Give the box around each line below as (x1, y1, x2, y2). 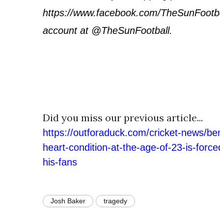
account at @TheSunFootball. (43, 25, 172, 36)
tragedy (104, 197, 127, 205)
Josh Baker (51, 197, 85, 205)
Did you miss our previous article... (43, 111, 203, 124)
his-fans (43, 157, 77, 167)
